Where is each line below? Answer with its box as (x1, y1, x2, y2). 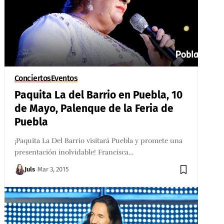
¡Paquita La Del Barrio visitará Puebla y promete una (14, 136, 182, 145)
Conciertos (14, 73, 51, 83)
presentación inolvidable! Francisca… (14, 147, 133, 156)
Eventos (50, 73, 78, 83)
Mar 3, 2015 (37, 165, 69, 173)
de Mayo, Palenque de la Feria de (14, 101, 173, 115)
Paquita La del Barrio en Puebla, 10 (14, 88, 182, 101)
